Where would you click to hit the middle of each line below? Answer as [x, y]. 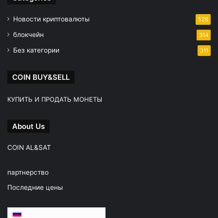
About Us [28, 126]
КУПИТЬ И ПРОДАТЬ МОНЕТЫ [55, 99]
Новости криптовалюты [51, 19]
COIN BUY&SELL [41, 77]
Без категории [36, 50]
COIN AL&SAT [29, 147]
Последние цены [35, 187]
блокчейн [28, 34]
